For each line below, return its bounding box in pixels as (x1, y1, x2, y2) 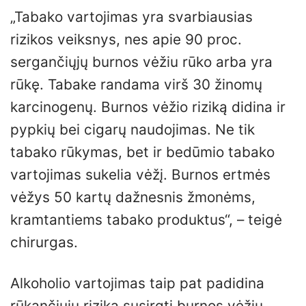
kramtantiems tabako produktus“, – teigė (10, 211, 282, 229)
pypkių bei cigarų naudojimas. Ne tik (10, 121, 255, 139)
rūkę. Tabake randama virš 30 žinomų (10, 76, 262, 94)
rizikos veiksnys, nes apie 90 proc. (10, 31, 242, 48)
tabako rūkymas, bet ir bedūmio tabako (10, 143, 275, 161)
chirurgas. (10, 234, 78, 251)
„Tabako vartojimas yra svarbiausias (10, 8, 253, 26)
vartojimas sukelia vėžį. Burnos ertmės (10, 166, 270, 184)
